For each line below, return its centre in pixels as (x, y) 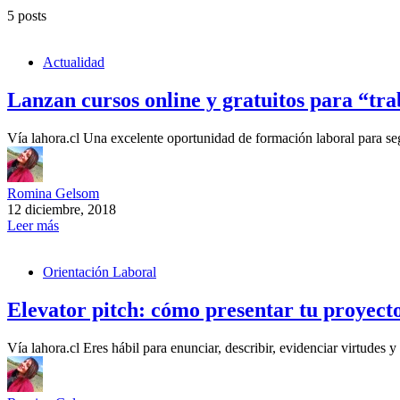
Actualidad (74, 62)
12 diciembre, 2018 (62, 210)
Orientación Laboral (100, 272)
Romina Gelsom (53, 194)
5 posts (27, 16)
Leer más (33, 226)
